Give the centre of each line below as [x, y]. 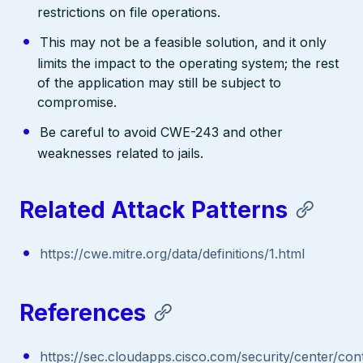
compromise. [77, 102]
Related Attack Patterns [154, 210]
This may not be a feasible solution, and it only [183, 42]
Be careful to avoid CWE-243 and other [161, 132]
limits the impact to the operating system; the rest [188, 63]
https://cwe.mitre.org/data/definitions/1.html [172, 254]
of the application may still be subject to [160, 82]
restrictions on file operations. [129, 12]
